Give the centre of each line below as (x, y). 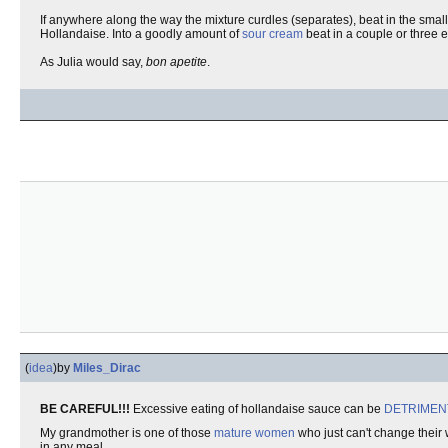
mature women (254, 433)
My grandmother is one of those (127, 433)
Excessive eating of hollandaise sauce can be (257, 409)
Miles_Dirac (107, 368)
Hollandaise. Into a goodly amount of (141, 34)
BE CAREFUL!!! (85, 409)
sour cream (272, 34)
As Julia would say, (93, 62)
